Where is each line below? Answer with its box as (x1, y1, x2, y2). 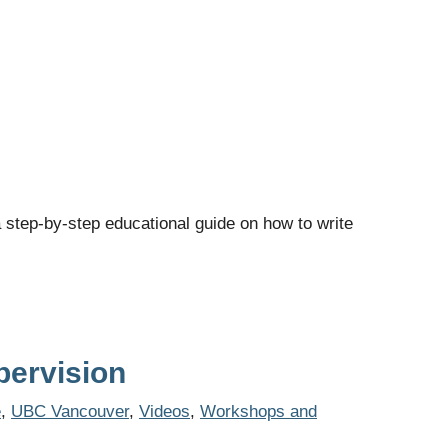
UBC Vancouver (11, 402, 129, 421)
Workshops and (200, 402, 317, 421)
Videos (139, 402, 190, 421)
